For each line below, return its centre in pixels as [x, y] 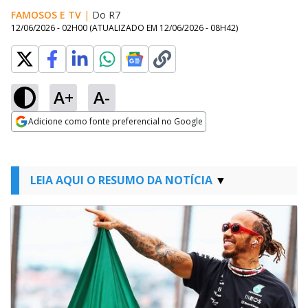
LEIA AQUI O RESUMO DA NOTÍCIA [121, 180]
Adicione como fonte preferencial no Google [115, 121]
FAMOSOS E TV [46, 15]
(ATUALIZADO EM [124, 28]
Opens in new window [67, 140]
